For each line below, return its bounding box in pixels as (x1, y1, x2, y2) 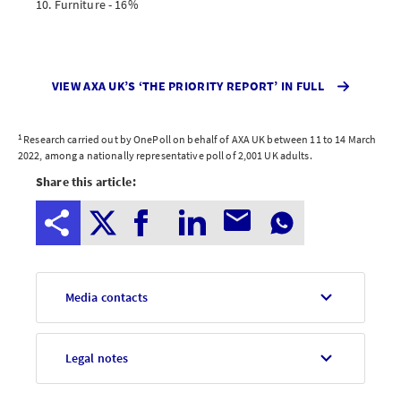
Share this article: (36, 174, 136, 190)
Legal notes (64, 350, 129, 366)
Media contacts (64, 289, 148, 305)
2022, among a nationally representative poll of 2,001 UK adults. (18, 149, 312, 162)
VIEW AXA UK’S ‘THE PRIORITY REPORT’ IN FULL (51, 78, 328, 94)
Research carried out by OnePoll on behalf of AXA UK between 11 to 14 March (21, 132, 377, 146)
